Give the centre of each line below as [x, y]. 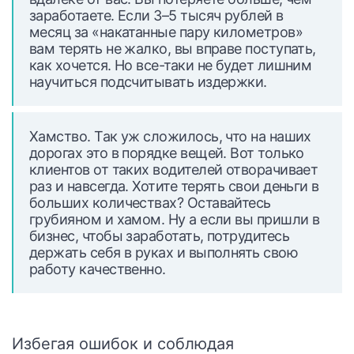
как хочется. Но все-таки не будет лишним [171, 65]
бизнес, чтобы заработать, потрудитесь [160, 236]
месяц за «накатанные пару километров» [166, 32]
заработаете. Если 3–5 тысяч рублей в [156, 15]
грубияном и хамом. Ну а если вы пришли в [175, 219]
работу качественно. [98, 269]
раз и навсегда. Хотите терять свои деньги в [174, 186]
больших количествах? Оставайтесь [150, 203]
